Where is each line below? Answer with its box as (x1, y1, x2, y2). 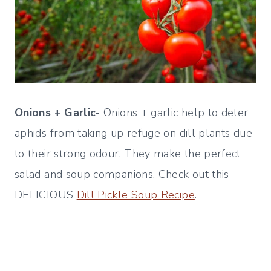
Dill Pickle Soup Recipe (76, 188, 195, 203)
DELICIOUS (15, 188, 77, 203)
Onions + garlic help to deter (100, 105, 249, 120)
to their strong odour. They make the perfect (15, 146, 241, 162)
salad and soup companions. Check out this (15, 167, 229, 182)
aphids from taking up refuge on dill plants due (15, 126, 252, 141)
